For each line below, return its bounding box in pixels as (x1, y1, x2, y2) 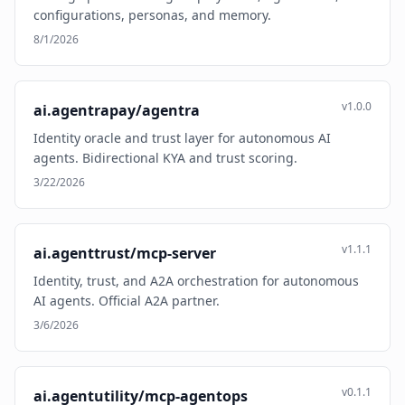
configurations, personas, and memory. (33, 6, 271, 24)
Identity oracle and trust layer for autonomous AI (33, 129, 331, 146)
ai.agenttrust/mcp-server (33, 243, 216, 263)
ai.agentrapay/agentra (33, 100, 200, 120)
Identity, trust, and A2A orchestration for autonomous (33, 272, 359, 289)
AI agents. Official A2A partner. (33, 292, 220, 309)
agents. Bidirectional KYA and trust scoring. (33, 149, 297, 166)
